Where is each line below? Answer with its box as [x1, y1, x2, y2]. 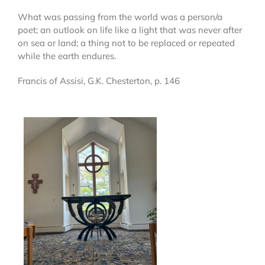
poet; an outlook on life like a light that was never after [17, 24, 242, 35]
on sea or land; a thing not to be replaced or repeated [17, 37, 235, 49]
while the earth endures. [17, 50, 116, 62]
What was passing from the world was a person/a [17, 11, 222, 22]
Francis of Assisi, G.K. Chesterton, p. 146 [17, 75, 180, 86]
